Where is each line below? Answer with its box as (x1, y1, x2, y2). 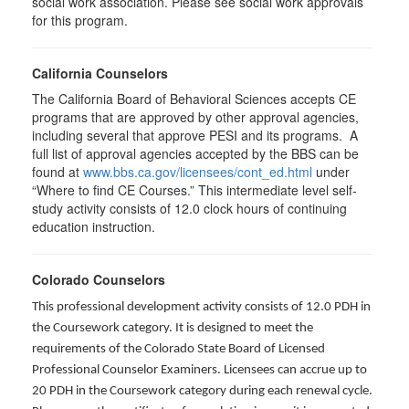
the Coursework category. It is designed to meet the (32, 321, 313, 335)
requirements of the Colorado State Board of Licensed (32, 342, 325, 356)
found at (32, 163, 83, 181)
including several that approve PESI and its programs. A (32, 126, 358, 144)
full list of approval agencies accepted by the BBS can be (32, 144, 359, 163)
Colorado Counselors (32, 270, 165, 288)
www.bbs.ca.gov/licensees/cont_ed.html (83, 163, 312, 181)
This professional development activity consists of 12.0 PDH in (32, 300, 371, 314)
